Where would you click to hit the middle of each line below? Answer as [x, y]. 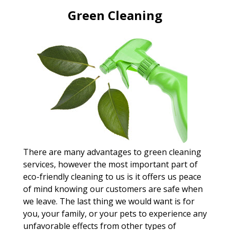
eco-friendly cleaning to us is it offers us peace [112, 177]
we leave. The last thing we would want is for [109, 201]
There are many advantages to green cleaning [112, 152]
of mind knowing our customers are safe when [113, 189]
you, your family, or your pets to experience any [115, 214]
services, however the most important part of [110, 164]
